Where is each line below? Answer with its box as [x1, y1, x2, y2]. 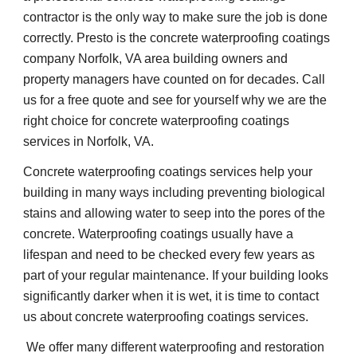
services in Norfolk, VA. [23, 134, 155, 148]
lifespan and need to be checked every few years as [23, 247, 316, 261]
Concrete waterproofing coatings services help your [23, 164, 313, 178]
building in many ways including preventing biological [23, 185, 326, 199]
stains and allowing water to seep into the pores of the [23, 206, 326, 220]
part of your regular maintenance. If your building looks [23, 268, 329, 282]
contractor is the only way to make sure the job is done [23, 10, 328, 24]
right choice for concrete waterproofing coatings [23, 113, 290, 127]
